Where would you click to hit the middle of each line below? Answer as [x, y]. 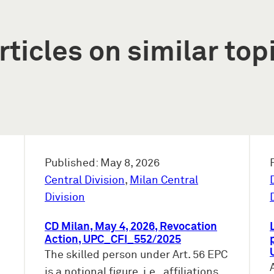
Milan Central [164, 181]
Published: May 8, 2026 [102, 164]
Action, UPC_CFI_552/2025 [113, 240]
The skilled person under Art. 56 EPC [136, 255]
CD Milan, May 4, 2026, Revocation [131, 227]
